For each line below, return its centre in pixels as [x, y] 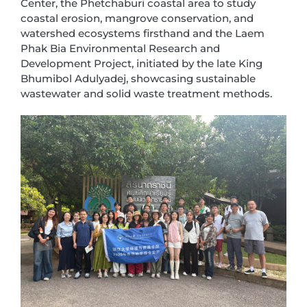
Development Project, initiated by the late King [142, 64]
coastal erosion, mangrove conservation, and [137, 19]
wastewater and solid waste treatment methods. [146, 94]
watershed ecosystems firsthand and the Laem [143, 34]
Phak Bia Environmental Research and [120, 49]
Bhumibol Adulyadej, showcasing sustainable [138, 79]
